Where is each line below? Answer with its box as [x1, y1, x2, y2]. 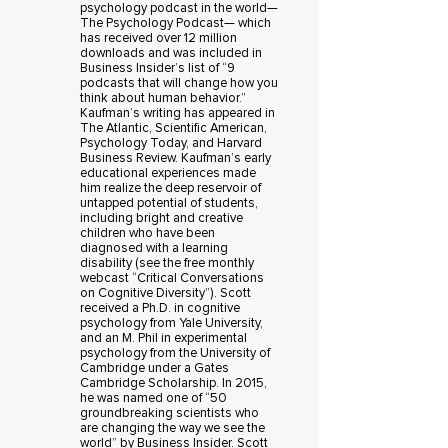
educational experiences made [80, 167, 257, 180]
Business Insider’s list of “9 [80, 62, 236, 75]
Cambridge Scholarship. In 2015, [80, 377, 268, 390]
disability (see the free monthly [80, 257, 255, 270]
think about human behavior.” [80, 92, 247, 105]
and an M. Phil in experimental [80, 332, 248, 345]
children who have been [80, 227, 216, 240]
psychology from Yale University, [80, 317, 264, 330]
